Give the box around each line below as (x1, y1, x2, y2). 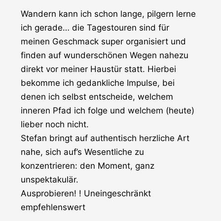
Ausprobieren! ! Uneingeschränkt (21, 188, 151, 199)
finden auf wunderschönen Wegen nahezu (21, 50, 188, 61)
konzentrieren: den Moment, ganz (21, 161, 154, 171)
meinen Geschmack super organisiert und (21, 37, 186, 47)
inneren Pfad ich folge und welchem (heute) (21, 106, 194, 116)
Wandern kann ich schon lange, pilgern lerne (21, 9, 196, 19)
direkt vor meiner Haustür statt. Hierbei (21, 64, 176, 74)
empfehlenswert (21, 202, 85, 213)
